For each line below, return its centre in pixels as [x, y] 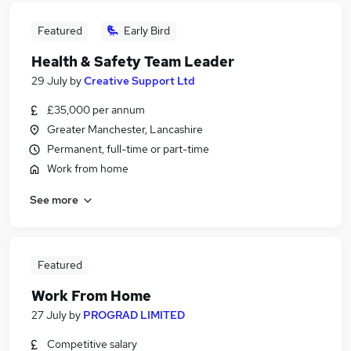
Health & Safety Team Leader [133, 62]
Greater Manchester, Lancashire [125, 129]
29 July [49, 81]
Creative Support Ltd [139, 81]
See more [54, 199]
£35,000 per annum [96, 110]
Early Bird [147, 31]
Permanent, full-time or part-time [128, 149]
